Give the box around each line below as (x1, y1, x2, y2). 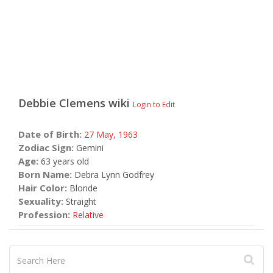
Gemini (74, 142, 104, 154)
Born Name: (18, 168, 72, 180)
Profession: (18, 208, 70, 221)
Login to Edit (133, 99, 175, 109)
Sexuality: (18, 195, 63, 207)
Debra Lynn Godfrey (74, 169, 154, 180)
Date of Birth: (18, 128, 82, 140)
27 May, (84, 129, 118, 140)
